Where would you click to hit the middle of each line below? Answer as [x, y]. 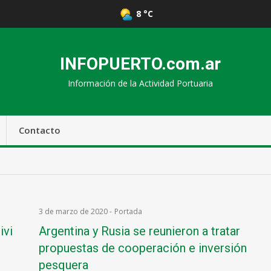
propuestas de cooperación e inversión [142, 248]
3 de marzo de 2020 [73, 211]
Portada [128, 211]
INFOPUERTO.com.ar [140, 64]
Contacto [40, 130]
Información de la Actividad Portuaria [140, 83]
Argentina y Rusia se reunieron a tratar [139, 231]
